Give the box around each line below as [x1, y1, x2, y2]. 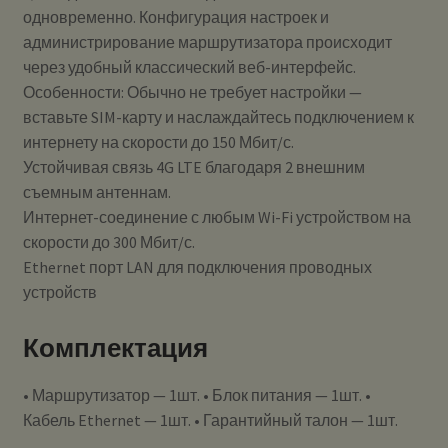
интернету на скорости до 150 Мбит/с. [22, 131, 294, 152]
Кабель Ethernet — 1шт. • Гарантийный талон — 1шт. [22, 409, 398, 430]
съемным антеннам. [22, 181, 171, 202]
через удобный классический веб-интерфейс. [22, 56, 356, 77]
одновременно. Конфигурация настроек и [22, 6, 329, 27]
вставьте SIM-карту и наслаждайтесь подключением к [22, 106, 414, 127]
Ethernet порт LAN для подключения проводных [22, 256, 372, 277]
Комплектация [22, 331, 208, 364]
